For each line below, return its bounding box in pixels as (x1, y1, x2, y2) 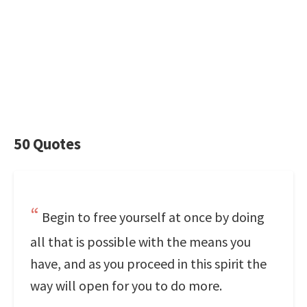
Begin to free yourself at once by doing (42, 208, 265, 225)
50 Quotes (14, 134, 81, 153)
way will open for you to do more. (30, 277, 222, 294)
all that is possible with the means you (30, 233, 251, 250)
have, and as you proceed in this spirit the (30, 255, 267, 272)
